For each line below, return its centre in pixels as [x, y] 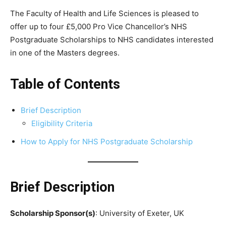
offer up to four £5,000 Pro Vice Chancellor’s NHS [99, 27]
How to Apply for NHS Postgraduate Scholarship [107, 142]
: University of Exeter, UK [140, 213]
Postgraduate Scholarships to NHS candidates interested [112, 40]
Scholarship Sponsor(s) [53, 213]
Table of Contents [65, 84]
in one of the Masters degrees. [65, 53]
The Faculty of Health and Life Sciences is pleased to [104, 14]
